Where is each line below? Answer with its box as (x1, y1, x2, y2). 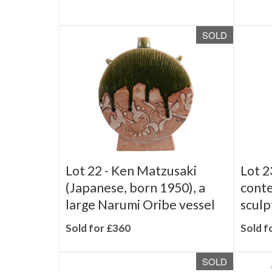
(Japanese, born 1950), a (66, 197, 205, 212)
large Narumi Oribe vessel (66, 214, 215, 229)
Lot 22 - (66, 180, 111, 195)
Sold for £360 (66, 239, 131, 251)
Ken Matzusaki (111, 180, 197, 195)
